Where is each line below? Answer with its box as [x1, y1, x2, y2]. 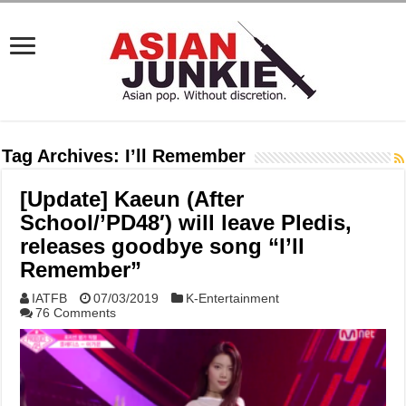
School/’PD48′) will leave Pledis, [20, 210, 353, 235]
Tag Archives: [2, 146, 126, 166]
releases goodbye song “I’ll [20, 234, 305, 258]
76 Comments [35, 305, 117, 320]
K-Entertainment [186, 291, 280, 305]
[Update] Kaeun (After [20, 187, 245, 211]
